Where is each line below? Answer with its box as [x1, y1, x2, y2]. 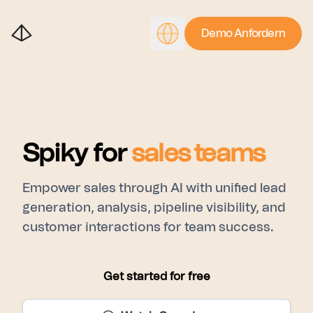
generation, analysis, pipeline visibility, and [22, 202, 286, 214]
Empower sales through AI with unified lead [22, 182, 286, 195]
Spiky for [22, 141, 126, 166]
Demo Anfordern [201, 28, 285, 39]
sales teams [131, 141, 265, 166]
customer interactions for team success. [22, 221, 274, 234]
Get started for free [103, 271, 210, 282]
